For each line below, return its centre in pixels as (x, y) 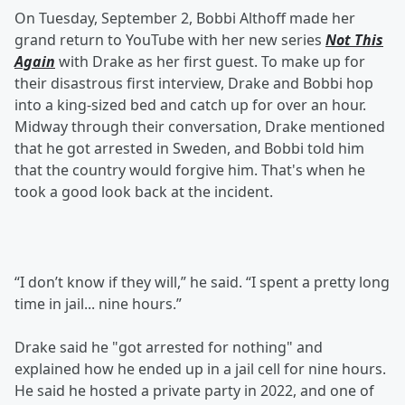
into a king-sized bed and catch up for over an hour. (190, 105)
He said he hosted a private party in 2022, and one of (194, 391)
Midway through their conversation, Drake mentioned (200, 127)
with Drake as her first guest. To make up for (210, 62)
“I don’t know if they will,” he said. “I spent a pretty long (202, 283)
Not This (354, 40)
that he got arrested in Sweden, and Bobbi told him (189, 149)
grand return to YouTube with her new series (170, 40)
